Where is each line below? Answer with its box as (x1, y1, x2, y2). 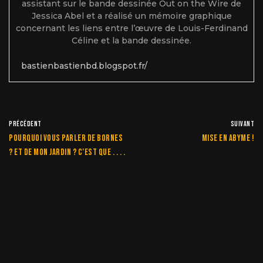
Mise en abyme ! (201, 133, 254, 144)
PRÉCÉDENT (9, 120, 42, 129)
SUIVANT (230, 120, 254, 129)
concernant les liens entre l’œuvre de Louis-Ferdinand (15, 23, 248, 34)
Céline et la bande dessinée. (72, 35, 191, 46)
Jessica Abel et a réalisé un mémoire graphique (31, 11, 232, 22)
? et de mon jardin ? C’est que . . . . (9, 147, 125, 159)
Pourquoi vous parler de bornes (9, 133, 123, 144)
